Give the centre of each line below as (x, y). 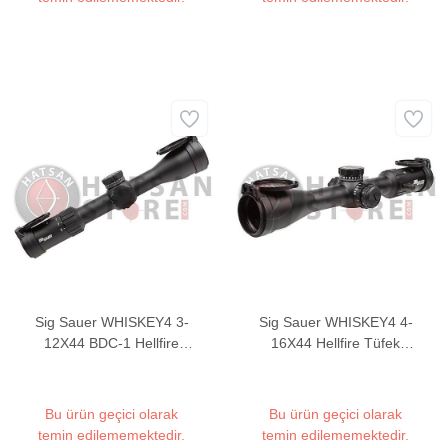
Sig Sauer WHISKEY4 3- (111, 322)
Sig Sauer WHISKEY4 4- (335, 322)
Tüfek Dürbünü (112, 364)
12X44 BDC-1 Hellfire (112, 343)
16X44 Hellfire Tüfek (336, 343)
